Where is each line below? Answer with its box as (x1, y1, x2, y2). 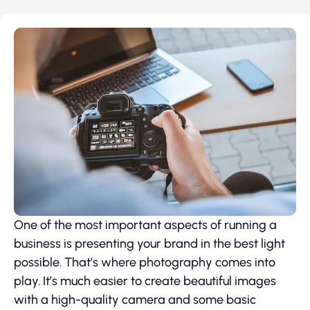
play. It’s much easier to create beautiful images (14, 273, 276, 289)
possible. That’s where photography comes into (14, 255, 275, 271)
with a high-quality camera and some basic (14, 292, 256, 308)
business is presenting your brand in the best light (14, 236, 285, 252)
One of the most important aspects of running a (14, 217, 277, 233)
